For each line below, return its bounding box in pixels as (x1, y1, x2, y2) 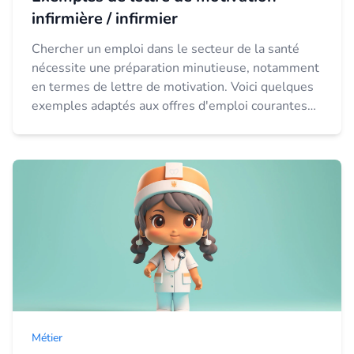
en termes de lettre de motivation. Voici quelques (32, 78, 314, 96)
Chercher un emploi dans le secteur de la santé (32, 40, 299, 58)
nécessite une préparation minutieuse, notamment (32, 59, 319, 77)
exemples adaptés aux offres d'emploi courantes (32, 97, 307, 115)
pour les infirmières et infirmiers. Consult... (222, 116, 276, 134)
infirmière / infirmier (32, 8, 178, 29)
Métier (32, 330, 62, 345)
